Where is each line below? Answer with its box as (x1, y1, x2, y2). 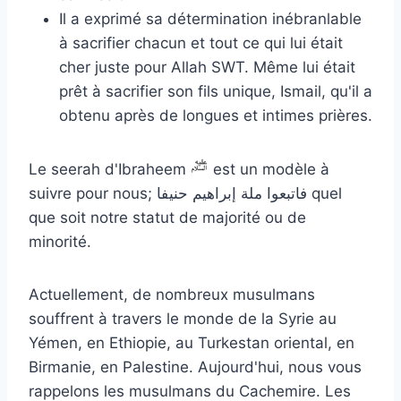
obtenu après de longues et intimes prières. (59, 106, 372, 124)
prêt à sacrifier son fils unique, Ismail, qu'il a (59, 81, 372, 100)
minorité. (29, 232, 91, 251)
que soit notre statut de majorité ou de (29, 208, 306, 226)
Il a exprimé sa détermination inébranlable (59, 9, 362, 28)
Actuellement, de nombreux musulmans (29, 285, 315, 303)
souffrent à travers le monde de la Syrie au (29, 309, 337, 328)
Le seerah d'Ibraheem (29, 159, 191, 178)
